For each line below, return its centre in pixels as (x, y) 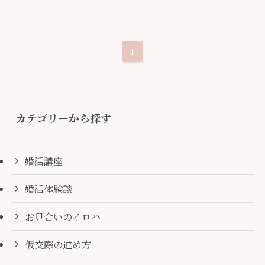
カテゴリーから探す (63, 117)
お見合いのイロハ (63, 217)
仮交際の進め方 (58, 245)
